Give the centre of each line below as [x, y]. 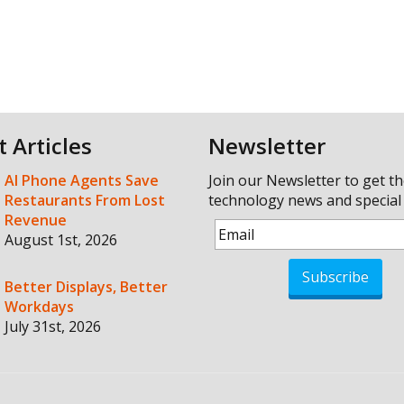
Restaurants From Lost [85, 200]
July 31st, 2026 [53, 326]
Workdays [40, 307]
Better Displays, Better [87, 287]
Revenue [36, 220]
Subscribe [336, 277]
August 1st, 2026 [61, 240]
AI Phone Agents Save [82, 180]
